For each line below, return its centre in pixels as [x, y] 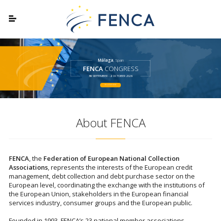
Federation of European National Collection [111, 158]
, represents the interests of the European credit [120, 167]
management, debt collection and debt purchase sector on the [102, 176]
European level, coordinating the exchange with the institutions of [107, 185]
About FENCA [110, 123]
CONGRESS [121, 68]
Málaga [105, 60]
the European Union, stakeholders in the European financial [99, 194]
